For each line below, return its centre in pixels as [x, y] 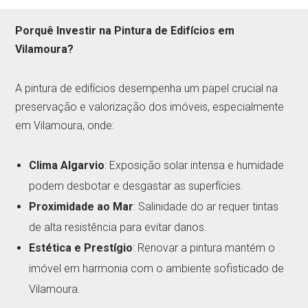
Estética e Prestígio [81, 247]
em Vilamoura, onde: [65, 125]
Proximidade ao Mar [81, 206]
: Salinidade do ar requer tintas [206, 206]
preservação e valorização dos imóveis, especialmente [150, 107]
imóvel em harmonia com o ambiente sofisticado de [157, 268]
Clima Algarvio [67, 165]
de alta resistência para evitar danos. [118, 227]
